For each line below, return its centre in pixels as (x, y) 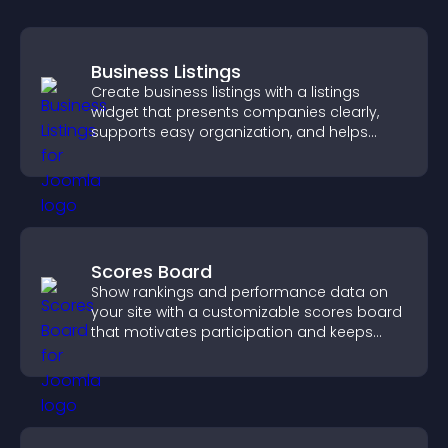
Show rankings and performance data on (239, 292)
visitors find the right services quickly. (222, 152)
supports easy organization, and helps (229, 132)
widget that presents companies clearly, (235, 112)
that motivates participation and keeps (232, 332)
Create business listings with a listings (225, 92)
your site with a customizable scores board (246, 312)
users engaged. (147, 352)
